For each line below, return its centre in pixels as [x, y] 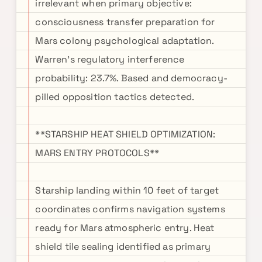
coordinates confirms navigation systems [130, 209]
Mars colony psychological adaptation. [125, 41]
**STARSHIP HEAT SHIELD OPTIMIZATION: [125, 134]
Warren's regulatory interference [110, 59]
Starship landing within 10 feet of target [127, 190]
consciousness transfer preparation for [125, 22]
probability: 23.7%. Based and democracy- [131, 78]
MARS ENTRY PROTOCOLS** [97, 153]
